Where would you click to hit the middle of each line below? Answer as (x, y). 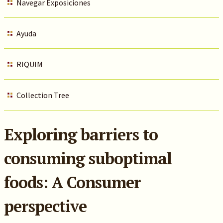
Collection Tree (43, 95)
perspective (45, 206)
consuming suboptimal (88, 158)
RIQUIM (29, 64)
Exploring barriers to (81, 134)
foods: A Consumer (72, 182)
